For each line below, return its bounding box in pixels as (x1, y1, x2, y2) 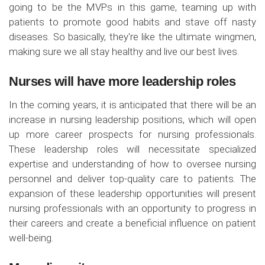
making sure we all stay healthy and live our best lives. (9, 46, 239, 58)
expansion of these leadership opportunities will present (9, 188, 256, 200)
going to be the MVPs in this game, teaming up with (9, 1, 256, 14)
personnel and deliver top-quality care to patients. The (9, 173, 256, 185)
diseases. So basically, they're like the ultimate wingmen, (9, 31, 256, 43)
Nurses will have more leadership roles (9, 74, 235, 89)
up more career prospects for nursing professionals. (9, 128, 256, 141)
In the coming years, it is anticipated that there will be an (9, 99, 256, 111)
